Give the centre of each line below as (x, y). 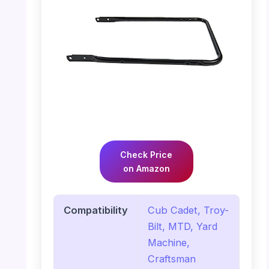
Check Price (147, 154)
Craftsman (171, 258)
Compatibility (95, 210)
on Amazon (146, 168)
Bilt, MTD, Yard (182, 226)
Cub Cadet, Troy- (188, 210)
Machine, (168, 242)
